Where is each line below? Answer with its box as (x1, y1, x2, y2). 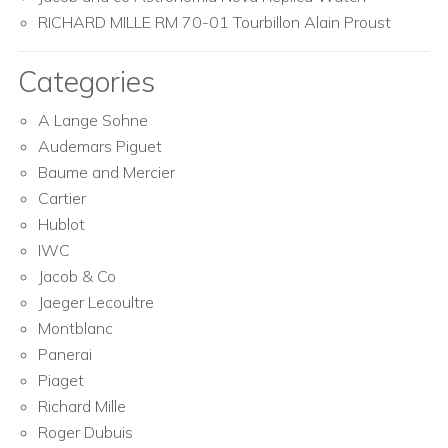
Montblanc (38, 318, 113, 339)
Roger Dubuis (38, 422, 133, 443)
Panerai (38, 344, 92, 365)
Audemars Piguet (38, 136, 162, 157)
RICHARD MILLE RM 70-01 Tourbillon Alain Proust (38, 12, 391, 33)
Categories (18, 64, 155, 100)
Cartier (38, 188, 86, 209)
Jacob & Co (38, 266, 116, 287)
